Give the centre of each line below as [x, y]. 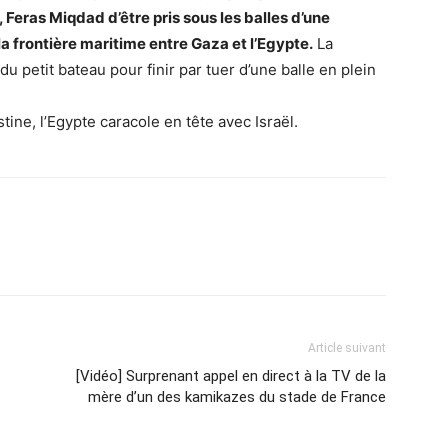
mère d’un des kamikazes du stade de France [237, 397]
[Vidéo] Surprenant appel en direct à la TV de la [231, 376]
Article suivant [347, 348]
